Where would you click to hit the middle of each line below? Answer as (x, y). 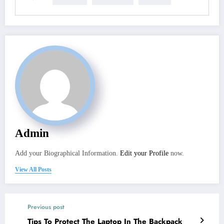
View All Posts (33, 169)
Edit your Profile (144, 153)
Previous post (46, 207)
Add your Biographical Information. (67, 153)
